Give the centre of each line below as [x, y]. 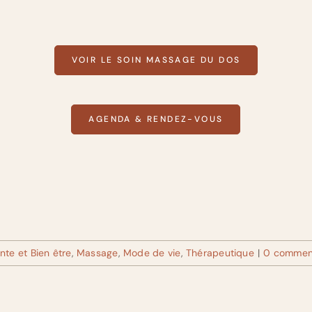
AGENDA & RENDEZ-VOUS [156, 119]
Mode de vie [152, 253]
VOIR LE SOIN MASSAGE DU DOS [156, 60]
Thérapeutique [220, 253]
